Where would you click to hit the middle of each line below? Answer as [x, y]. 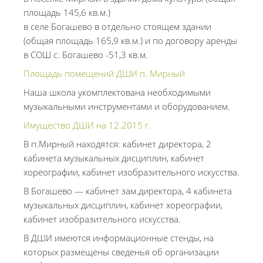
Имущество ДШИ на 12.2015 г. [87, 125]
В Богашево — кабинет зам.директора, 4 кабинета [128, 191]
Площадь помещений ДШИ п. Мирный [104, 73]
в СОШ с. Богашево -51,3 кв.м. [86, 55]
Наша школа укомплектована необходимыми [117, 92]
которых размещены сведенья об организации [121, 252]
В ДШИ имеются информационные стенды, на [119, 238]
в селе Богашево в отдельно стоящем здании [117, 26]
